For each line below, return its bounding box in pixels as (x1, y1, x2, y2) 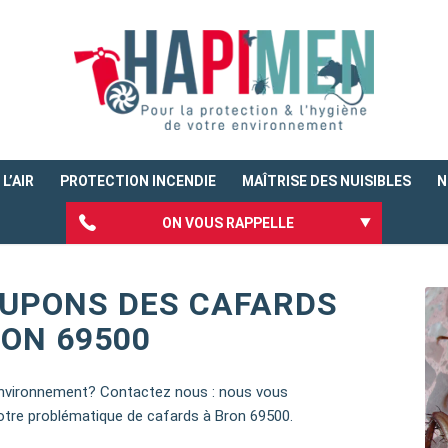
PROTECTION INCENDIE (60, 173, 216, 189)
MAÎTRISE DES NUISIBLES (242, 173, 411, 189)
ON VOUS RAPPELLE (162, 215, 294, 231)
